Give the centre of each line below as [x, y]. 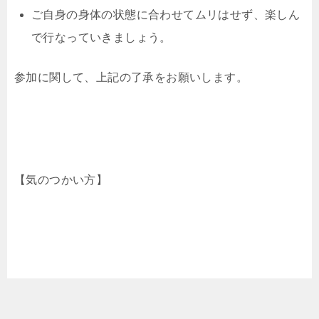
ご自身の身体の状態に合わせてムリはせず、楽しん [166, 14]
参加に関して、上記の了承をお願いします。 [131, 77]
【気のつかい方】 [61, 179]
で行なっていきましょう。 [101, 37]
